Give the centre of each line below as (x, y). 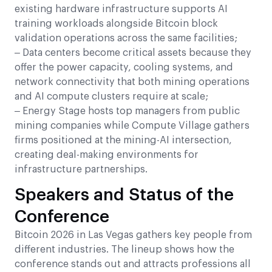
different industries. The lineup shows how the (124, 249)
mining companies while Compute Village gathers (132, 125)
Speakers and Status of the (124, 195)
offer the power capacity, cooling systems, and (124, 67)
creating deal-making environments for (107, 155)
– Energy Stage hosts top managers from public (127, 111)
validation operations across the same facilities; (126, 38)
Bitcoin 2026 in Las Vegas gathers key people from (133, 235)
